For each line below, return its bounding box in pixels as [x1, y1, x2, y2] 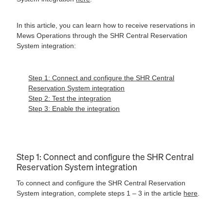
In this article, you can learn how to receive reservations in [17, 21, 196, 29]
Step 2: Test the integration [28, 94, 111, 102]
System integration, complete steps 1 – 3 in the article [17, 189, 184, 197]
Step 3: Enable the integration [28, 104, 120, 112]
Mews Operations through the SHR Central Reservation [17, 31, 188, 39]
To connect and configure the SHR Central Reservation [17, 179, 186, 187]
